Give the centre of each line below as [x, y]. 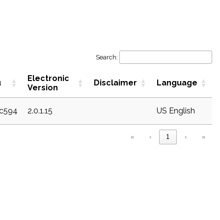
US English [176, 110]
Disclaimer [115, 82]
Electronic [48, 78]
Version [43, 87]
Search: [107, 57]
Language [177, 82]
